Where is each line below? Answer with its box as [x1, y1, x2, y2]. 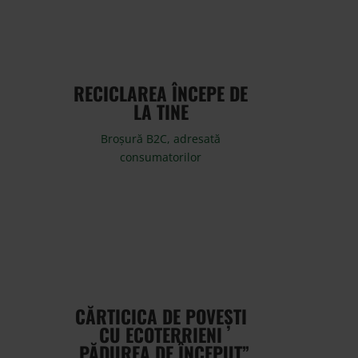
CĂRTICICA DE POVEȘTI [74, 302, 247, 330]
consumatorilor [120, 149, 202, 165]
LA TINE [133, 97, 189, 125]
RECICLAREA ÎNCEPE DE [74, 79, 249, 107]
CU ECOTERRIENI [99, 320, 223, 348]
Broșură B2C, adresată [101, 130, 221, 146]
